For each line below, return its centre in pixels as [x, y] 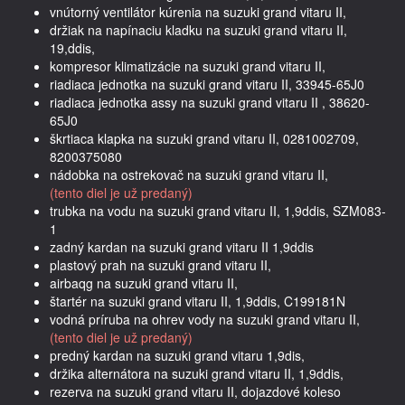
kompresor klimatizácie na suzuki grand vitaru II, [188, 66]
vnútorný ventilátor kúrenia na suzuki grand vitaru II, [198, 11]
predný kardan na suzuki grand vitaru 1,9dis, [177, 355]
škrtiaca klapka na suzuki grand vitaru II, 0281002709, [204, 138]
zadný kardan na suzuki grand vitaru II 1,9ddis [182, 246]
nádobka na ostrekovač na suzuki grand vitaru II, [189, 174]
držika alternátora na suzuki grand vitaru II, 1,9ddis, [197, 373]
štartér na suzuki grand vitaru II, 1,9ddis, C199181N [198, 301]
